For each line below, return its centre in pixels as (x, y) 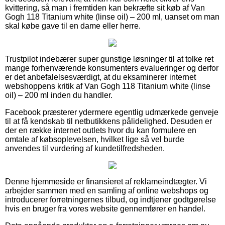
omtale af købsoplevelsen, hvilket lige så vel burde (95, 139)
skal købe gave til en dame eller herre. (73, 26)
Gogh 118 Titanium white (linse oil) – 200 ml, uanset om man (112, 17)
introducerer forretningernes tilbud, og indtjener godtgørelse (110, 199)
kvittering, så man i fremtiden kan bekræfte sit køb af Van (105, 8)
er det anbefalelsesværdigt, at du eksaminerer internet (100, 77)
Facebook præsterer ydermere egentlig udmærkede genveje (112, 112)
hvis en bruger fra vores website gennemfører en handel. (105, 208)
